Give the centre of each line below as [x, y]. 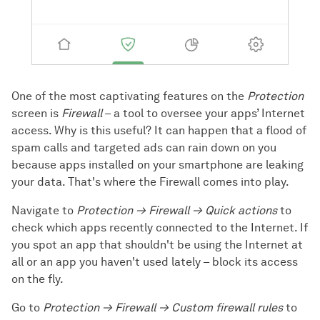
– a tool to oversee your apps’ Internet [204, 113]
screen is [36, 113]
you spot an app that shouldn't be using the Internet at [157, 244]
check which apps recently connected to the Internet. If [160, 227]
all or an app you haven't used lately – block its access [155, 261]
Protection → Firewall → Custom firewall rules [163, 307]
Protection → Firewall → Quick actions [177, 210]
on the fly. [37, 279]
